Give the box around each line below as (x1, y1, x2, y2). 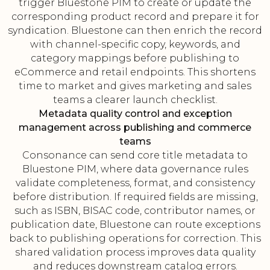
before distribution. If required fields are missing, (12, 191, 258, 203)
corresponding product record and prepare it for (11, 11, 259, 23)
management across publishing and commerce (19, 122, 251, 134)
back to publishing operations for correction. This (9, 233, 261, 245)
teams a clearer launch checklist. (52, 94, 218, 106)
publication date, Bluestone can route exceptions (10, 219, 260, 231)
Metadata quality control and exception (38, 108, 232, 120)
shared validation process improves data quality (14, 246, 256, 259)
